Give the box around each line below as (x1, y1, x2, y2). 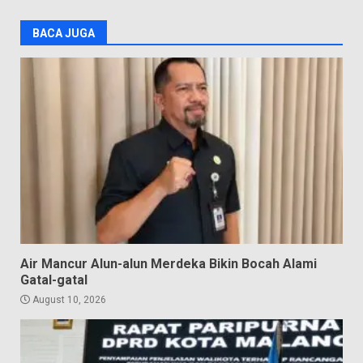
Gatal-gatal (20, 271, 88, 288)
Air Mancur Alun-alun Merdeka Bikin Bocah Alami (20, 255, 317, 271)
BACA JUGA (32, 26, 95, 40)
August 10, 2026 (30, 293, 106, 305)
